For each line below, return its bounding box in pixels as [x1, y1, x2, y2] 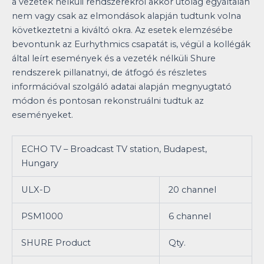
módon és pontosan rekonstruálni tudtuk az [12, 95, 204, 107]
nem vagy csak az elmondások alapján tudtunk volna [12, 11, 241, 22]
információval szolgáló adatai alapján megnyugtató [12, 81, 232, 93]
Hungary [21, 158, 58, 169]
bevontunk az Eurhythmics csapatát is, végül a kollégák [12, 39, 250, 50]
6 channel [168, 211, 211, 222]
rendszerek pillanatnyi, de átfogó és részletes [12, 67, 206, 78]
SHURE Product [21, 237, 91, 249]
